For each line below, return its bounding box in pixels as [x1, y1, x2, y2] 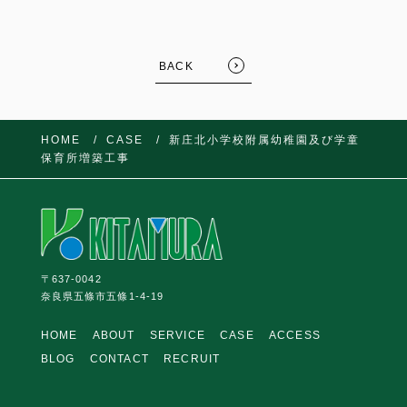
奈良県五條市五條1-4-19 [40, 291, 164, 303]
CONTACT [89, 352, 150, 366]
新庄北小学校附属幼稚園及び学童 [168, 133, 360, 146]
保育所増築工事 [40, 151, 130, 164]
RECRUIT [164, 352, 221, 366]
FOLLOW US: [223, 190, 300, 203]
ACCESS [268, 329, 322, 342]
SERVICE [149, 329, 206, 342]
